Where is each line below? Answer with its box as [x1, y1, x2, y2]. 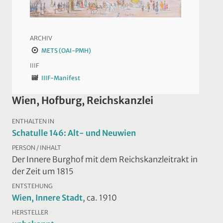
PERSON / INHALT [12, 143, 61, 151]
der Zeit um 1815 [12, 166, 73, 176]
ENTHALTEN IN [12, 117, 54, 125]
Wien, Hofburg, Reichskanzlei [12, 94, 153, 107]
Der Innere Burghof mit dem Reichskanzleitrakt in [12, 154, 198, 164]
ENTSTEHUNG [12, 182, 52, 190]
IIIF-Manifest [41, 74, 80, 82]
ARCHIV [30, 34, 52, 42]
